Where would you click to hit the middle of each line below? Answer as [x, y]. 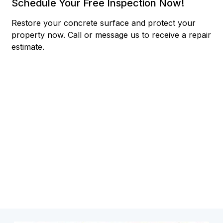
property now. [40, 35]
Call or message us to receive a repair [140, 35]
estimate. [28, 47]
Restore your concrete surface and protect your [104, 23]
